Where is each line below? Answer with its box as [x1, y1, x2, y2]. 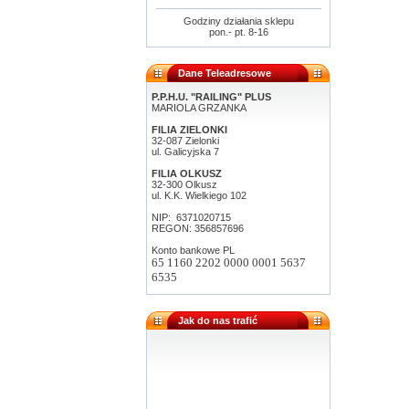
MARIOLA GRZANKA [152, 102, 246, 113]
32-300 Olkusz [152, 179, 217, 190]
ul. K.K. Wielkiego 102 [152, 190, 246, 201]
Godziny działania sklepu [183, 16, 294, 26]
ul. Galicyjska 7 [152, 146, 219, 157]
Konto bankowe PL [152, 245, 235, 256]
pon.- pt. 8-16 [208, 26, 268, 37]
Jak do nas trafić [178, 315, 257, 326]
